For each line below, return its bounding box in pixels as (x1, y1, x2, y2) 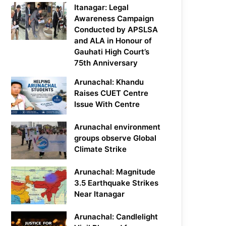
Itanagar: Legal (74, 3, 129, 13)
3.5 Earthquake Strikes (74, 178, 159, 188)
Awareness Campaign (74, 14, 154, 24)
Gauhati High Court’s (74, 47, 150, 57)
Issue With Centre (74, 99, 140, 109)
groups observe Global (74, 133, 157, 143)
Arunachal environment (74, 122, 161, 132)
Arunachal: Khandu (74, 77, 144, 87)
